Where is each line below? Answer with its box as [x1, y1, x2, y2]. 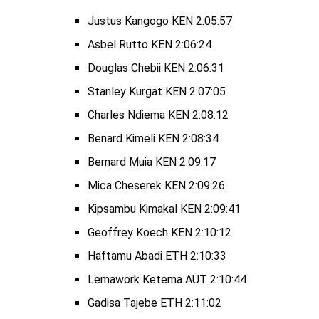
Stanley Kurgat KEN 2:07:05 [88, 85, 226, 98]
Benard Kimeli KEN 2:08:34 [88, 132, 219, 145]
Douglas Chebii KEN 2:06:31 [88, 61, 224, 75]
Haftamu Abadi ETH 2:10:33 [88, 249, 226, 263]
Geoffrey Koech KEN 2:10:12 [88, 226, 231, 239]
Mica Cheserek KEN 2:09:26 [88, 179, 225, 192]
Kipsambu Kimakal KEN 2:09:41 [88, 202, 241, 216]
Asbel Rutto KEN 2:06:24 [88, 38, 211, 51]
